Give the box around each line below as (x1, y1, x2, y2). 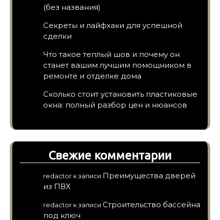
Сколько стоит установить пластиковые (43, 89, 197, 99)
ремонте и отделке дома (43, 71, 141, 81)
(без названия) (43, 2, 101, 12)
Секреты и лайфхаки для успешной (43, 20, 182, 30)
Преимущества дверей (103, 170, 195, 180)
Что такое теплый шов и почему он (43, 49, 180, 59)
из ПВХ (43, 181, 71, 191)
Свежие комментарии (49, 148, 171, 162)
